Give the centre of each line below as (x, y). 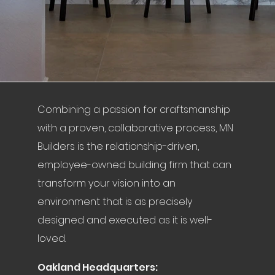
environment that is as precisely (114, 202)
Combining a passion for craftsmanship (134, 110)
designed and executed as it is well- (125, 220)
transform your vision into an (106, 183)
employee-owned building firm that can (134, 165)
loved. (51, 238)
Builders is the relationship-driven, (118, 146)
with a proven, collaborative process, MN (135, 128)
